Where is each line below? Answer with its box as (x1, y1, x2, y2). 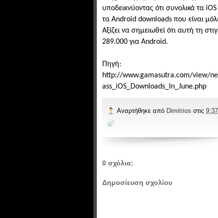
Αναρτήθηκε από (117, 107, 166, 114)
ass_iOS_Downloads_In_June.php (102, 83, 206, 91)
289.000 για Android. (102, 38, 168, 46)
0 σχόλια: (102, 159, 133, 167)
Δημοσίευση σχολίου (102, 179, 172, 187)
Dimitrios (166, 107, 193, 114)
